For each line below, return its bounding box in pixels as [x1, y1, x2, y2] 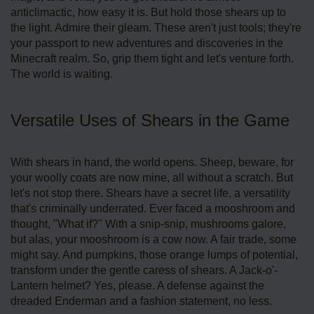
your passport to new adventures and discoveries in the [11, 36, 283, 49]
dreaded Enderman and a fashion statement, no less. [11, 294, 272, 307]
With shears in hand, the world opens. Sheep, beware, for [11, 156, 294, 168]
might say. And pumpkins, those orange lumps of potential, [11, 248, 298, 261]
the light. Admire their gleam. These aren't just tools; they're [11, 21, 301, 34]
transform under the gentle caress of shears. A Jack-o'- [11, 264, 278, 276]
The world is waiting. [11, 67, 113, 80]
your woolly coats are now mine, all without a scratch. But [11, 171, 293, 184]
